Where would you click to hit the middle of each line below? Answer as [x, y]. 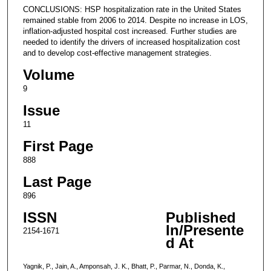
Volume [48, 74]
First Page [58, 146]
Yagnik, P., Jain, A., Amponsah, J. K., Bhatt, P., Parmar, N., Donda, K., [124, 266]
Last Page [57, 182]
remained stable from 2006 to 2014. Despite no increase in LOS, [135, 20]
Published [201, 218]
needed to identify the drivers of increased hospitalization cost [131, 42]
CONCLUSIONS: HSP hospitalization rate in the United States [132, 9]
